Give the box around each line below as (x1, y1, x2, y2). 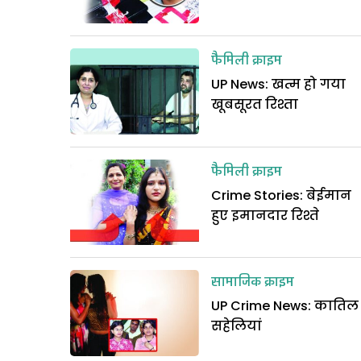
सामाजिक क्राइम (211, 272, 294, 295)
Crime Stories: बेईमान (211, 185, 351, 205)
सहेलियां (211, 317, 262, 336)
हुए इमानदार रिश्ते (211, 205, 319, 225)
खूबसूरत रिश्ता (211, 94, 298, 114)
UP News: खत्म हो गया (211, 74, 346, 93)
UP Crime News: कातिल (211, 297, 359, 316)
